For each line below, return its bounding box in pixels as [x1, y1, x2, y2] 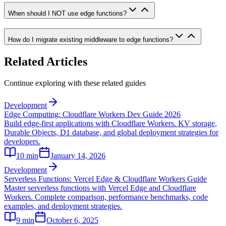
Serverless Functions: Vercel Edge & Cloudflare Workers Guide [4, 174, 207, 183]
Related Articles [4, 55, 87, 69]
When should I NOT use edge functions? [8, 10, 127, 18]
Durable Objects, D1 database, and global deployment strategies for [4, 128, 218, 137]
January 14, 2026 [50, 151, 105, 160]
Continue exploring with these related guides [4, 78, 146, 87]
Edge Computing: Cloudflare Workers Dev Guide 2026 [4, 109, 181, 119]
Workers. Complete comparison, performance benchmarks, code [4, 192, 208, 201]
